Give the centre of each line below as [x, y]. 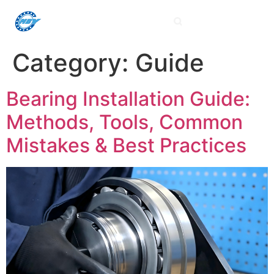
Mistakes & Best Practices [126, 145]
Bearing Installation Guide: [128, 99]
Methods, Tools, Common [124, 122]
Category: [74, 63]
